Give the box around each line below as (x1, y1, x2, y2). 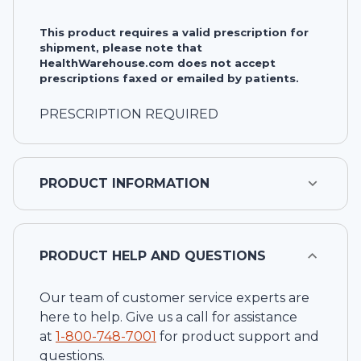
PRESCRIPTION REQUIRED (39, 106, 218, 122)
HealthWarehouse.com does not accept (39, 56, 276, 70)
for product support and (160, 328, 319, 344)
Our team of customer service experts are (39, 289, 309, 305)
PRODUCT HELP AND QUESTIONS (39, 247, 266, 263)
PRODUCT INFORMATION (39, 175, 210, 191)
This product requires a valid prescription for (39, 26, 309, 39)
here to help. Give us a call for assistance (39, 309, 297, 325)
